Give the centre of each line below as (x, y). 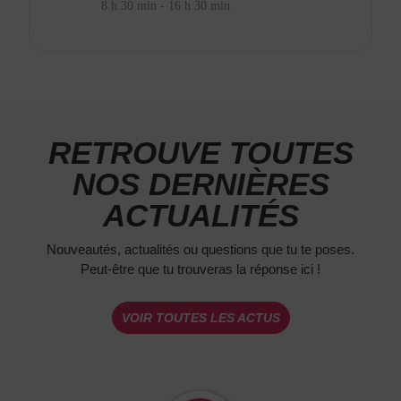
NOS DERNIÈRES (200, 184)
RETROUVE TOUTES (200, 153)
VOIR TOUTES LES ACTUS (200, 317)
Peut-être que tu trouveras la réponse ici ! (200, 269)
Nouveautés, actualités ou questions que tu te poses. (200, 250)
